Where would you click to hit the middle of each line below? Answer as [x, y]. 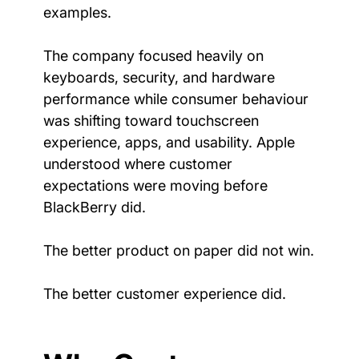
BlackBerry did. [94, 207]
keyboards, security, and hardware [161, 77]
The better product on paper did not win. [178, 250]
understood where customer [139, 163]
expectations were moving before [157, 185]
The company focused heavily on [155, 55]
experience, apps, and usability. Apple [171, 142]
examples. [77, 12]
